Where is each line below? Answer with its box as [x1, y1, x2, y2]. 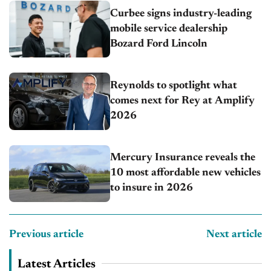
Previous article [9, 229, 83, 240]
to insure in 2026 [110, 183, 194, 194]
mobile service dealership [110, 23, 228, 34]
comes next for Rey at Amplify [110, 96, 255, 107]
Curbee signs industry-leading [110, 8, 252, 19]
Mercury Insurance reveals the [110, 152, 256, 164]
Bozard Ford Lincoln [110, 38, 208, 50]
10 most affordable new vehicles [110, 168, 261, 179]
